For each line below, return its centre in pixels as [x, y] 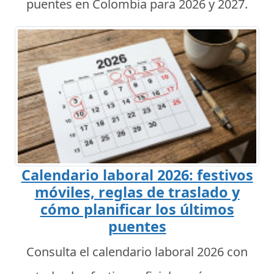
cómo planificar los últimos [137, 209]
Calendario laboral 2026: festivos [137, 175]
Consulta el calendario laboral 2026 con [137, 251]
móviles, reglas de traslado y [137, 192]
